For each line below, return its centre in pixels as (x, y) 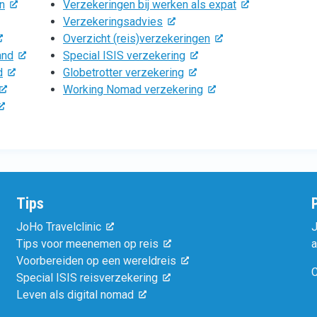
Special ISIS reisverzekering (87, 277)
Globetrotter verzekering (123, 72)
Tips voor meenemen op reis (87, 243)
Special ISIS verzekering (124, 55)
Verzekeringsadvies (113, 21)
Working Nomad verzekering (133, 89)
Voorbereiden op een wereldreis (96, 260)
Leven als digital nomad (75, 294)
